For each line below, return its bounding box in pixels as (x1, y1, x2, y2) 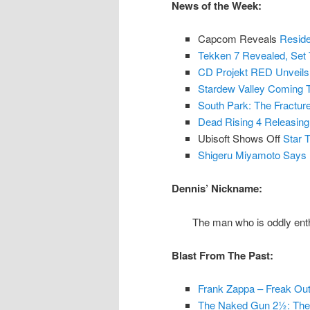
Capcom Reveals (197, 30, 280, 46)
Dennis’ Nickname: (172, 181, 262, 197)
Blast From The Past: (172, 248, 273, 264)
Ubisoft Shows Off (197, 130, 283, 145)
